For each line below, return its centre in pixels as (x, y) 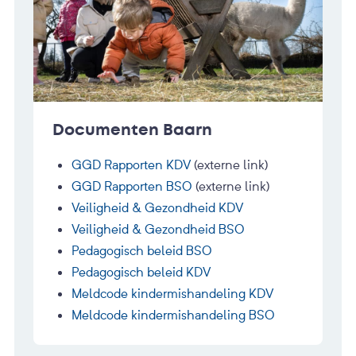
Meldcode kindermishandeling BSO (173, 315)
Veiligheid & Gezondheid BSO (158, 229)
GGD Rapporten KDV (131, 165)
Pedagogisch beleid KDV (141, 272)
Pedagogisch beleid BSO (142, 251)
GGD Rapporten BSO (132, 186)
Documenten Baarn (132, 130)
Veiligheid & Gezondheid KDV (157, 208)
